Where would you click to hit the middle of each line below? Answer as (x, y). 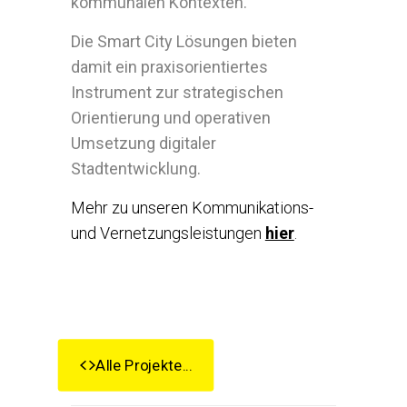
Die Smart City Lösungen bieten (184, 41)
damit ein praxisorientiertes (169, 67)
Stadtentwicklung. (135, 169)
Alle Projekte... (144, 365)
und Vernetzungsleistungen (168, 233)
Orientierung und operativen (170, 118)
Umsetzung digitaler (143, 143)
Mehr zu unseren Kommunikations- (192, 208)
